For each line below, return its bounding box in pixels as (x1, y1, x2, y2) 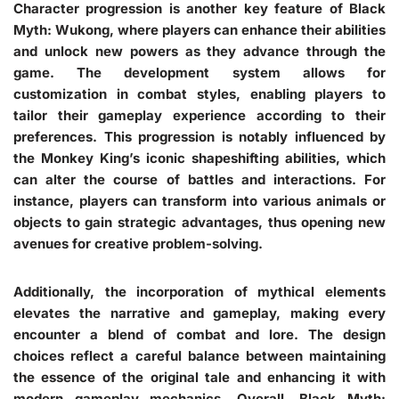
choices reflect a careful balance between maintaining (13, 346, 386, 364)
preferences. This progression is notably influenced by (13, 127, 386, 145)
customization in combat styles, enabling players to (13, 85, 386, 102)
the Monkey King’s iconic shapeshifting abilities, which (13, 149, 386, 167)
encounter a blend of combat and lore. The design (13, 325, 386, 343)
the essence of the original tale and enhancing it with (13, 368, 386, 386)
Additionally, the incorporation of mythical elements (13, 282, 386, 300)
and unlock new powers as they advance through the (13, 42, 386, 60)
